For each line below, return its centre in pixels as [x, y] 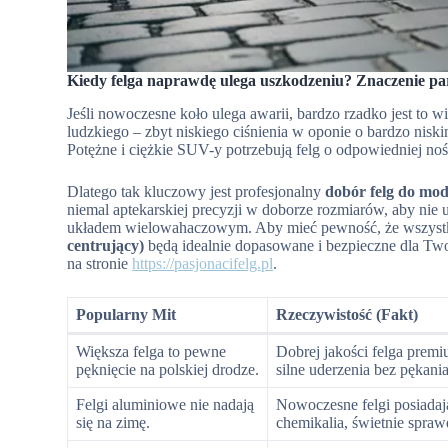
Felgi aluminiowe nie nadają [165, 404]
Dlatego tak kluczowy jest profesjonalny [196, 191]
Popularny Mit [126, 314]
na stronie [100, 263]
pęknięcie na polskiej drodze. [168, 369]
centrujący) [106, 245]
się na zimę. [113, 422]
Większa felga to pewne [151, 351]
